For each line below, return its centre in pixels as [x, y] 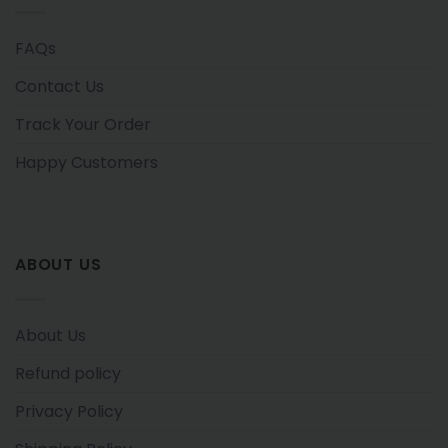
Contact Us [59, 86]
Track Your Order [83, 124]
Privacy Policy [69, 411]
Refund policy [68, 373]
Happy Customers [86, 162]
